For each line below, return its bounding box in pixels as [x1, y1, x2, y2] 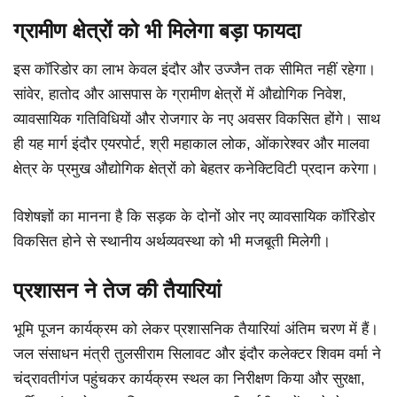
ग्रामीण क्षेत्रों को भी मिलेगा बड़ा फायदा [13, 19, 300, 43]
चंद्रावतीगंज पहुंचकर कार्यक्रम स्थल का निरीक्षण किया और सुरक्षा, [13, 370, 365, 388]
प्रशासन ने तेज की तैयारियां [13, 278, 221, 303]
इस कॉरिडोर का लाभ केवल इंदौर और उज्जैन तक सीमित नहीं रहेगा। [13, 61, 376, 79]
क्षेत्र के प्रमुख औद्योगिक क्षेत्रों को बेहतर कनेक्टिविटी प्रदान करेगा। [13, 160, 378, 178]
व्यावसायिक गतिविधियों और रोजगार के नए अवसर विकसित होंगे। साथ [13, 111, 380, 128]
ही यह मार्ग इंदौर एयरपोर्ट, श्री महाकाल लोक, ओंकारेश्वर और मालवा [13, 136, 370, 153]
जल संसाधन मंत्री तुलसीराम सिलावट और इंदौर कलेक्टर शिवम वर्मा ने [13, 346, 381, 363]
